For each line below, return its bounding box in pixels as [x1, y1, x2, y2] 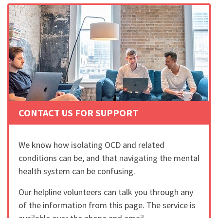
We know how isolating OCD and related [18, 139, 164, 150]
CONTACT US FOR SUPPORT [18, 107, 138, 119]
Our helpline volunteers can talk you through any [18, 186, 193, 198]
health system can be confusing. [18, 165, 135, 177]
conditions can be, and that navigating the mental [18, 152, 200, 163]
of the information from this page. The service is [18, 200, 196, 211]
